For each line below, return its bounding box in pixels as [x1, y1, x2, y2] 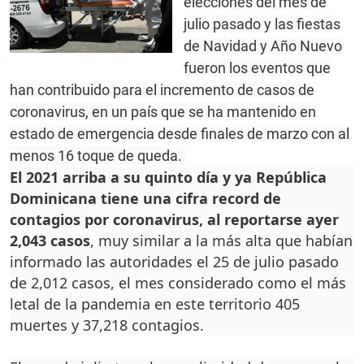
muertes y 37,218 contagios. [10, 315, 204, 336]
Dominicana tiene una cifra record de [10, 188, 281, 209]
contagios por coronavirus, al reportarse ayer [10, 210, 339, 230]
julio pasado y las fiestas [184, 15, 340, 33]
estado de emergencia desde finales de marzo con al [10, 125, 349, 143]
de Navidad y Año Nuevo [184, 37, 342, 55]
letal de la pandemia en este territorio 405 [10, 294, 300, 314]
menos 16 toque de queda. [10, 147, 185, 165]
